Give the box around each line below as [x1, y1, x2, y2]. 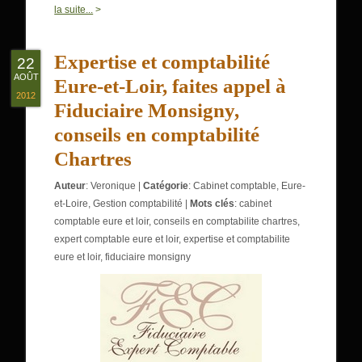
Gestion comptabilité [93, 198, 183, 209]
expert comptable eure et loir [54, 234, 179, 245]
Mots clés [190, 198, 235, 209]
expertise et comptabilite [183, 234, 291, 245]
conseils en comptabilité [54, 124, 260, 145]
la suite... [54, 4, 94, 15]
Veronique [90, 180, 137, 192]
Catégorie [143, 180, 189, 192]
